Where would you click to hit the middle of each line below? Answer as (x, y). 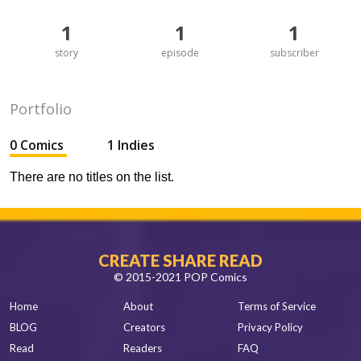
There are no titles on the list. (92, 177)
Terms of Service (276, 306)
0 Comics (38, 145)
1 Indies (131, 145)
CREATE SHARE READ (180, 260)
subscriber (294, 53)
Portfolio (41, 109)
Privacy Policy (270, 327)
